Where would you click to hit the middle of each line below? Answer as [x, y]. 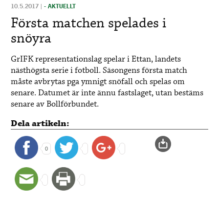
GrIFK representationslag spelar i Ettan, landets [96, 59]
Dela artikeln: [40, 124]
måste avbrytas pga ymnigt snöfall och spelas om [98, 82]
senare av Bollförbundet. [55, 104]
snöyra [31, 39]
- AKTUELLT [60, 6]
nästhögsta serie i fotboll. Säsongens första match [99, 71]
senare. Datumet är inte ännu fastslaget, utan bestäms [107, 93]
